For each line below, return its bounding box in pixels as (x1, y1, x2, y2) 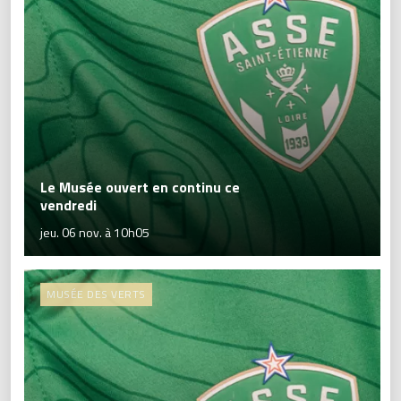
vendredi (40, 194, 97, 216)
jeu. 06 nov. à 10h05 (40, 223, 149, 242)
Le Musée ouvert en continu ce (40, 176, 240, 198)
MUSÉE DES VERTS (47, 286, 146, 303)
